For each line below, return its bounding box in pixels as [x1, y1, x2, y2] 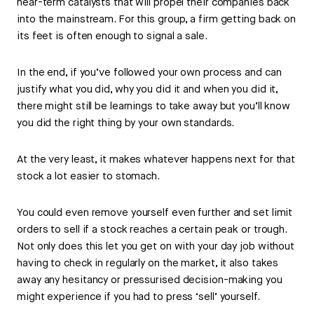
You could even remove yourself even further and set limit [17, 206, 293, 220]
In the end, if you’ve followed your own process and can [17, 66, 282, 80]
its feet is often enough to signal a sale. [17, 29, 207, 43]
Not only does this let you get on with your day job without [17, 240, 295, 254]
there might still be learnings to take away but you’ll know [17, 100, 291, 114]
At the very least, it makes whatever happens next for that [17, 153, 296, 167]
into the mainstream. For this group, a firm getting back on [17, 13, 296, 27]
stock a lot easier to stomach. [17, 170, 160, 184]
